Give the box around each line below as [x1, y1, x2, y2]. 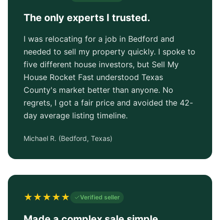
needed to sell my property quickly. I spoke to [24, 47, 195, 56]
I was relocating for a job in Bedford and [24, 34, 174, 44]
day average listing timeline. [24, 110, 128, 120]
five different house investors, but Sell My [24, 59, 179, 69]
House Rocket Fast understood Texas [24, 72, 163, 82]
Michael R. [24, 134, 56, 142]
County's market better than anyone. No [24, 85, 173, 95]
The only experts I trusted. [24, 12, 150, 24]
